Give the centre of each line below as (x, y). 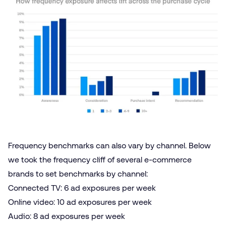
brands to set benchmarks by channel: (78, 174)
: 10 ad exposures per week (103, 202)
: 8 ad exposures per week (77, 216)
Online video (31, 202)
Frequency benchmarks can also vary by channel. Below (109, 146)
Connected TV (34, 188)
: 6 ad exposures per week (108, 188)
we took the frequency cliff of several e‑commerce (100, 160)
